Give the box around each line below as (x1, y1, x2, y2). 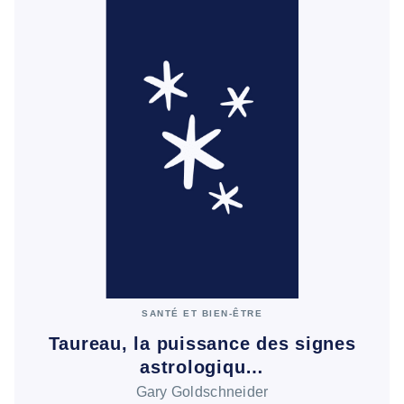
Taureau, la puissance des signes (48, 333, 356, 353)
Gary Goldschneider (135, 383, 269, 399)
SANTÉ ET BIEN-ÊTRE (142, 308, 262, 318)
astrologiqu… (140, 356, 264, 377)
